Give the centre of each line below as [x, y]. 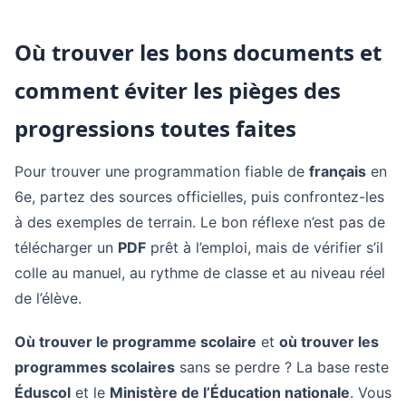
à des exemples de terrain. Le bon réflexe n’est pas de [200, 222]
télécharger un [66, 247]
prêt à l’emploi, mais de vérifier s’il [265, 247]
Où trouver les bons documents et [198, 52]
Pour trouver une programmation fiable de [162, 171]
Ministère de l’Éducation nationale [230, 392]
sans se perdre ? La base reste [282, 367]
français [338, 171]
